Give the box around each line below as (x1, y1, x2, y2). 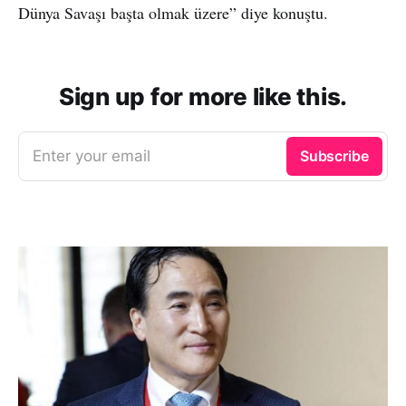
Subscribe (299, 146, 369, 165)
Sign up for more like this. (59, 82, 347, 111)
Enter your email (33, 146, 150, 165)
